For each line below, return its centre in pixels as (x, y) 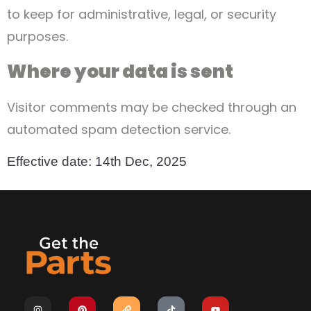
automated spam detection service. (119, 129)
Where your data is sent (120, 71)
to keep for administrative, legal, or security (142, 15)
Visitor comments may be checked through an (152, 107)
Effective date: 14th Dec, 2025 (97, 162)
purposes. (37, 37)
